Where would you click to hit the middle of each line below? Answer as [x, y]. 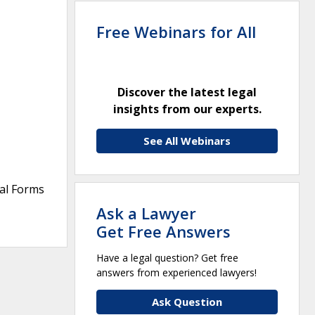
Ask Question [187, 301]
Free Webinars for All [176, 31]
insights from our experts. [187, 109]
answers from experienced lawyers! [176, 272]
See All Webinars [187, 140]
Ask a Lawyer [146, 213]
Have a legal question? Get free [167, 257]
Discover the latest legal [187, 92]
